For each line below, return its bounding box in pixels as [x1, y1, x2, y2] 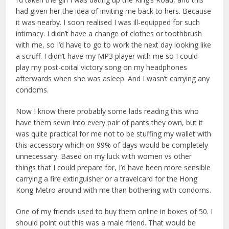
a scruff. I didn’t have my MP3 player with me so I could [16, 51, 198, 61]
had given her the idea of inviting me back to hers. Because [16, 6, 212, 16]
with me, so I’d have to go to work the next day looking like [16, 40, 212, 50]
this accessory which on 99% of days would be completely [16, 140, 209, 150]
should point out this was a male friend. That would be [16, 218, 196, 227]
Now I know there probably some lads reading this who [16, 106, 199, 116]
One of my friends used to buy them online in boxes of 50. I [16, 207, 213, 216]
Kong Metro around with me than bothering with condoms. [16, 185, 212, 195]
